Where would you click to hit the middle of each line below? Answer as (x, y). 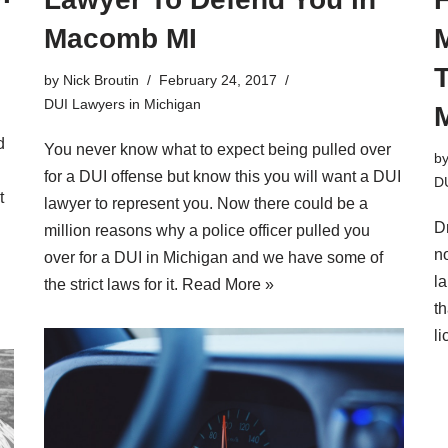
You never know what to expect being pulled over (217, 150)
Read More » (228, 285)
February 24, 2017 (218, 80)
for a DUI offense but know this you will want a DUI (222, 177)
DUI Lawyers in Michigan (122, 104)
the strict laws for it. (113, 285)
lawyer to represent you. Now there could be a (206, 204)
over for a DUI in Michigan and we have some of (213, 258)
